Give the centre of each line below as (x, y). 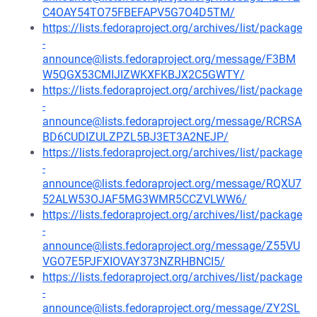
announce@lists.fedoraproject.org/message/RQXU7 (172, 184)
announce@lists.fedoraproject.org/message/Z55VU (171, 246)
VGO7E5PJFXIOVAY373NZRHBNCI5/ (134, 261)
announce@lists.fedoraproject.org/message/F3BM (169, 59)
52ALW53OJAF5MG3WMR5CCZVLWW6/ (145, 199)
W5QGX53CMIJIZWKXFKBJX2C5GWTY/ (144, 75)
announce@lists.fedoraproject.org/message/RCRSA (172, 121)
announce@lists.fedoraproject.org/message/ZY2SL (171, 308)
